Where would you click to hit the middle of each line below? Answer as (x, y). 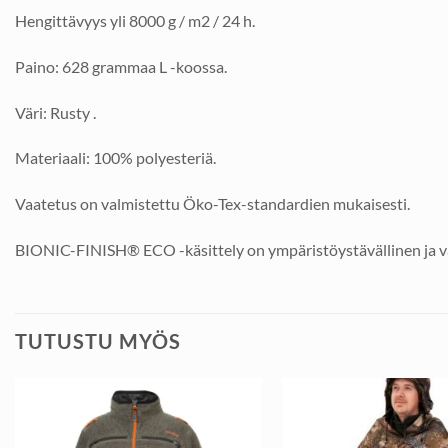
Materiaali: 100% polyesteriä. (115, 158)
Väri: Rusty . (55, 112)
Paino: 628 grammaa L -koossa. (121, 66)
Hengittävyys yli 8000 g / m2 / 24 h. (135, 20)
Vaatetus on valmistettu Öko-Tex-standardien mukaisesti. (212, 204)
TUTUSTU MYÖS (98, 340)
